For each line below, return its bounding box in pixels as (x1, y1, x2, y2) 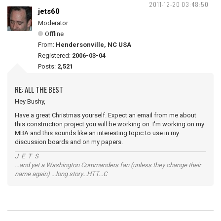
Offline (45, 30, 64, 37)
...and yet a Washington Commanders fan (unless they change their (15, 161, 201, 169)
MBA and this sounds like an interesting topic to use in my (15, 129, 179, 137)
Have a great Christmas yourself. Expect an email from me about (15, 111, 196, 119)
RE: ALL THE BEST (15, 84, 63, 95)
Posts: (38, 63, 57, 70)
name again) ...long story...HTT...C (15, 170, 107, 178)
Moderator (38, 19, 68, 27)
